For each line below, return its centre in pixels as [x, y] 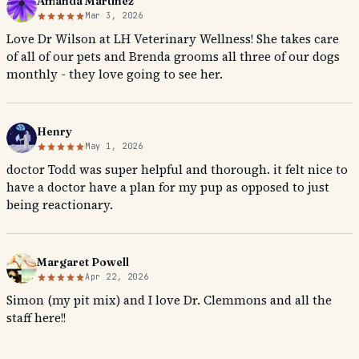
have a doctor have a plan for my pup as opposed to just [168, 187]
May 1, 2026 [114, 146]
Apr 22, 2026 [117, 277]
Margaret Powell [83, 262]
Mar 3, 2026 [114, 16]
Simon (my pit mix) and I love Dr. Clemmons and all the [169, 300]
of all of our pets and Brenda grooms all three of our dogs [173, 56]
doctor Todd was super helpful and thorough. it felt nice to [177, 169]
